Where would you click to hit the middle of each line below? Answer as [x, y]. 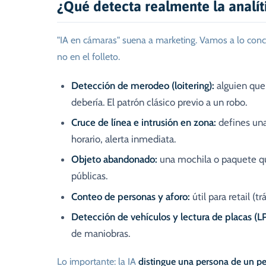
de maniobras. [101, 234]
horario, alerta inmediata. [123, 139]
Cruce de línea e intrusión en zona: [144, 122]
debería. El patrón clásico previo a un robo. [159, 102]
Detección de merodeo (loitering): [143, 85]
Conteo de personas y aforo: [131, 196]
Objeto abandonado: [114, 159]
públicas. [89, 176]
